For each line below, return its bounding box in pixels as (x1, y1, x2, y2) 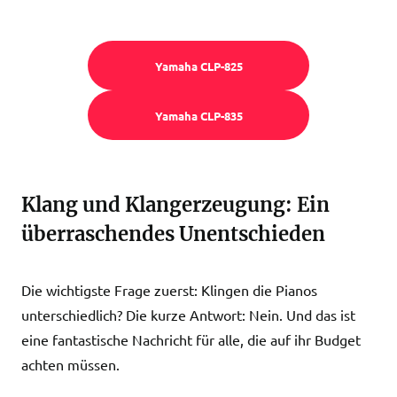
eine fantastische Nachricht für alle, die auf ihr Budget (21, 331, 361, 348)
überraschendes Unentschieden (21, 222, 325, 246)
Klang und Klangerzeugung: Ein (21, 192, 330, 217)
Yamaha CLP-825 (154, 58, 243, 74)
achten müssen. (21, 355, 120, 373)
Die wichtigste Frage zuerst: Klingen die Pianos (21, 281, 317, 299)
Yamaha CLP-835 (154, 107, 243, 123)
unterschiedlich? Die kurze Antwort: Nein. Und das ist (21, 306, 355, 323)
